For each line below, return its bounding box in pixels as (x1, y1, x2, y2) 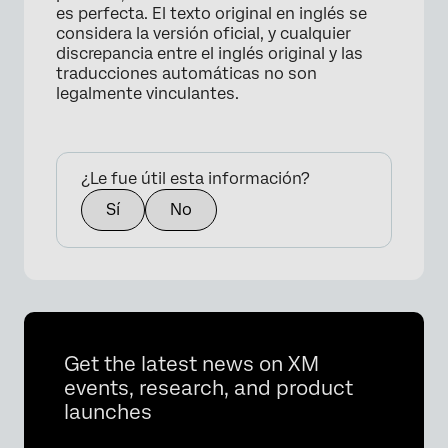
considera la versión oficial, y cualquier (56, 23, 351, 43)
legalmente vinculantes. (56, 83, 239, 103)
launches (64, 399, 152, 424)
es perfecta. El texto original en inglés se (56, 3, 367, 23)
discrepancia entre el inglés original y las (56, 43, 363, 63)
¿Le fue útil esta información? (81, 168, 310, 188)
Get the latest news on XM (64, 351, 319, 376)
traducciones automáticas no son (56, 63, 317, 83)
